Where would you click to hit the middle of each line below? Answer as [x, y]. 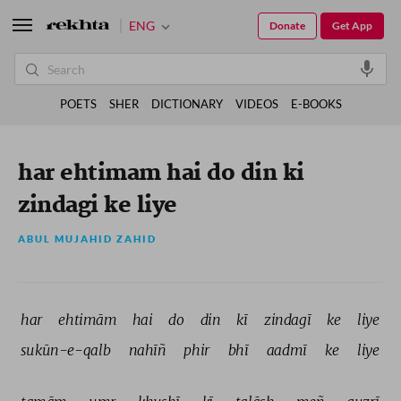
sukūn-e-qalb [68, 350]
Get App [352, 26]
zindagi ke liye [98, 205]
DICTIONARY [187, 104]
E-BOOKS [316, 104]
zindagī [289, 319]
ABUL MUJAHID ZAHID [87, 239]
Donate [287, 26]
